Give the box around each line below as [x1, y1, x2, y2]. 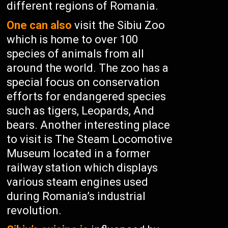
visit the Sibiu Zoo [72, 19, 165, 32]
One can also [7, 19, 72, 32]
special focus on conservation [7, 76, 160, 89]
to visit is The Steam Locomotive [7, 133, 173, 146]
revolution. [7, 204, 62, 217]
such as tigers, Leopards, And [7, 104, 155, 117]
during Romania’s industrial [7, 190, 146, 203]
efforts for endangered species [7, 90, 166, 103]
